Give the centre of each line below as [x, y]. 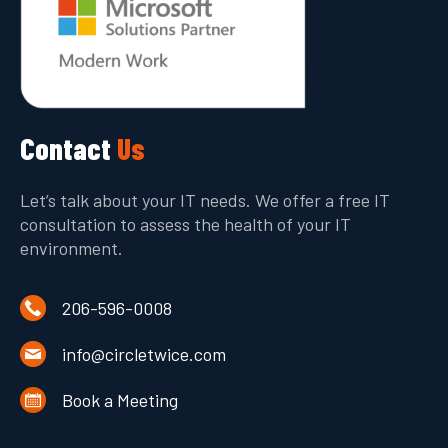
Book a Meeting [120, 399]
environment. [71, 247]
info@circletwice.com [144, 353]
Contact [68, 147]
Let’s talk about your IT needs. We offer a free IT [205, 199]
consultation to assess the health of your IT [185, 223]
